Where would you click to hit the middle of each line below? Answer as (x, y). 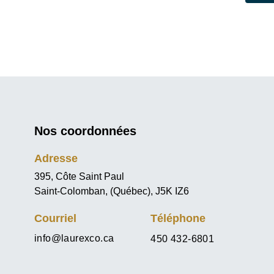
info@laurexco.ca (74, 238)
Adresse (56, 158)
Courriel (55, 218)
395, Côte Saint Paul (79, 176)
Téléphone (178, 218)
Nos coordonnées (85, 131)
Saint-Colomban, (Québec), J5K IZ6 (112, 191)
